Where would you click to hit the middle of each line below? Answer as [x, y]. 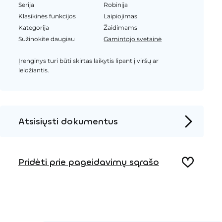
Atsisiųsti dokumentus [68, 121]
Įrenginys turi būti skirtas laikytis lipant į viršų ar [88, 61]
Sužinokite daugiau [46, 39]
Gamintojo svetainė [133, 39]
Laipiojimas [121, 16]
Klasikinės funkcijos [47, 16]
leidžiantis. [33, 70]
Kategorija [33, 28]
